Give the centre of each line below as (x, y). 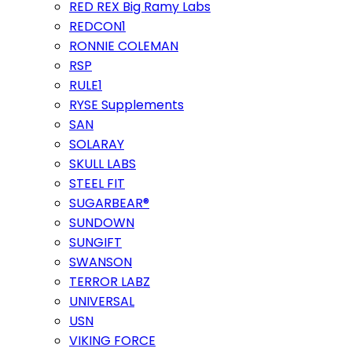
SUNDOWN (102, 223)
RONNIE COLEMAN (124, 46)
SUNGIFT (95, 242)
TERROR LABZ (110, 282)
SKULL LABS (103, 164)
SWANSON (101, 262)
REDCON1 (97, 26)
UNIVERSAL (102, 301)
